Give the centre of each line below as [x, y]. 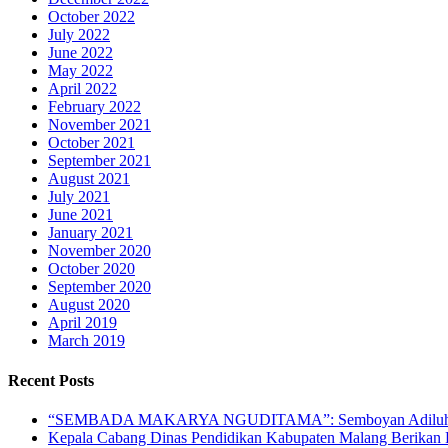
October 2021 [91, 143]
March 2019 [86, 341]
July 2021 [79, 197]
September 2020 [99, 287]
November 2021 [99, 125]
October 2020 [91, 269]
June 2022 [80, 53]
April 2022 [82, 89]
